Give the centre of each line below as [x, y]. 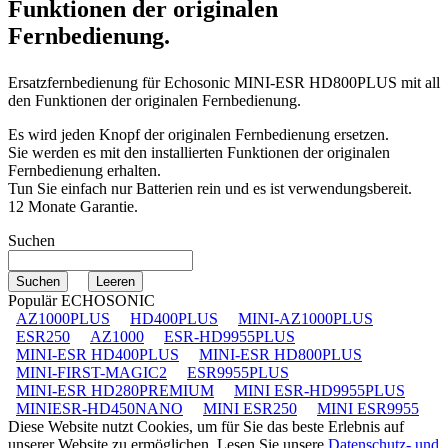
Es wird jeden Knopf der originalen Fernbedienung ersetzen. [198, 134]
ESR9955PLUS [238, 372]
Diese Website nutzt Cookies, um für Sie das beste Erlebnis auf [206, 426]
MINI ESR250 [250, 408]
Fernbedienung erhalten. [84, 170]
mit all [420, 82]
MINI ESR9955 [368, 408]
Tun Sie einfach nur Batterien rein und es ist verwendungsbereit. [210, 188]
